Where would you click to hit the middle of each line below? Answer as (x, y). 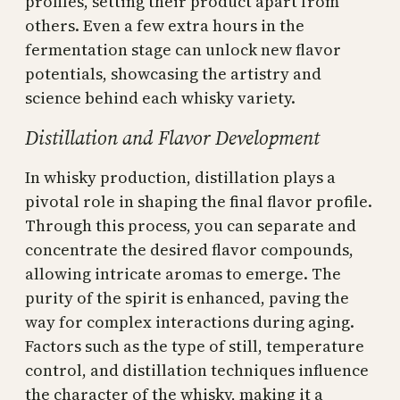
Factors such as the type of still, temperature (195, 346)
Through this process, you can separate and (191, 226)
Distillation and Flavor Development (172, 137)
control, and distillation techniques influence (197, 371)
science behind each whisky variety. (160, 97)
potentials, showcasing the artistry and (173, 73)
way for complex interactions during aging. (190, 322)
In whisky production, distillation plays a (180, 178)
